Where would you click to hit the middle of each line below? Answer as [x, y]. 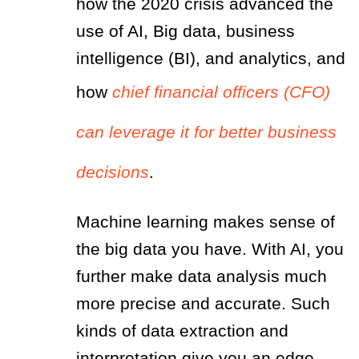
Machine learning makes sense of [206, 221]
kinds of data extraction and [182, 330]
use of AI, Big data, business [186, 30]
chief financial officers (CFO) [221, 91]
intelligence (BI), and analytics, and [211, 58]
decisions [113, 171]
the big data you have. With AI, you [210, 248]
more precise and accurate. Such [203, 303]
